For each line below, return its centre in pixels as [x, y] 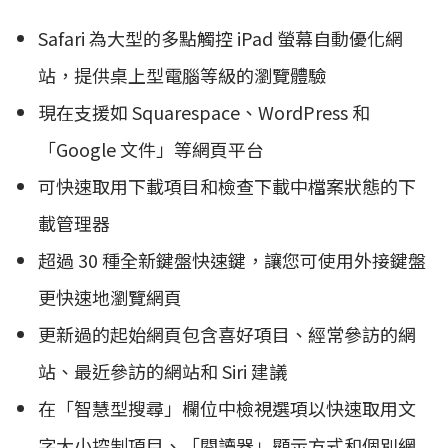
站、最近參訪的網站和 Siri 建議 [162, 370]
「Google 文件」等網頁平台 [151, 148]
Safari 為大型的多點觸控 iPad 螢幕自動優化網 [220, 37]
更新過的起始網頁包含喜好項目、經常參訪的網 [227, 333]
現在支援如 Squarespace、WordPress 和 [204, 111]
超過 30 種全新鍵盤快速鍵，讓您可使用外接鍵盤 [232, 259]
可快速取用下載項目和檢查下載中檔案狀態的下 [227, 185]
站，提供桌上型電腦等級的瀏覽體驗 [182, 74]
